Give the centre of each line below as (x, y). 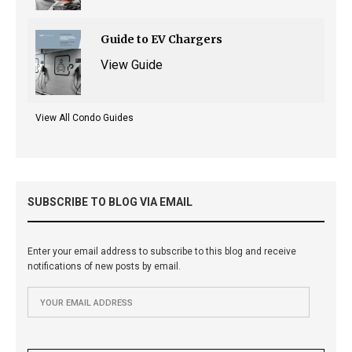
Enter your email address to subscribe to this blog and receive (162, 251)
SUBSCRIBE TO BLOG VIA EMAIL (110, 202)
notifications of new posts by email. (104, 266)
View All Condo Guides (84, 118)
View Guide (132, 65)
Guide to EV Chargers (161, 39)
